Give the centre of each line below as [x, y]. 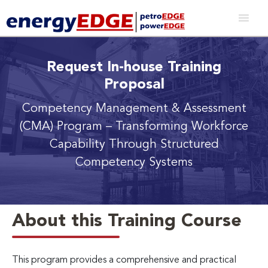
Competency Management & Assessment [134, 109]
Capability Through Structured [134, 144]
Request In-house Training [134, 67]
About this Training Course [127, 221]
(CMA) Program [63, 127]
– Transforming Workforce [177, 127]
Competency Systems [134, 162]
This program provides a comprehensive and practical [124, 260]
